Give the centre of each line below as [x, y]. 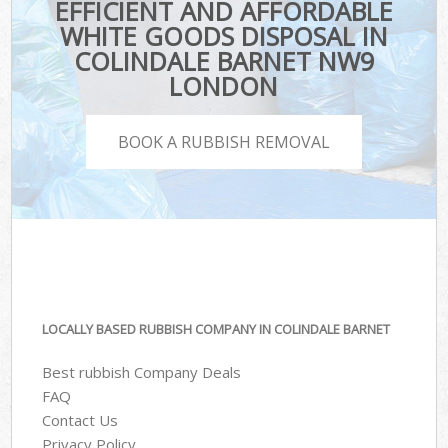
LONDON [224, 86]
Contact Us [80, 419]
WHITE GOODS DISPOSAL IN [223, 36]
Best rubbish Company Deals [142, 371]
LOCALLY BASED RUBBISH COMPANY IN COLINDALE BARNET [216, 329]
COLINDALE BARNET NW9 [223, 61]
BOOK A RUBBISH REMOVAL [224, 141]
